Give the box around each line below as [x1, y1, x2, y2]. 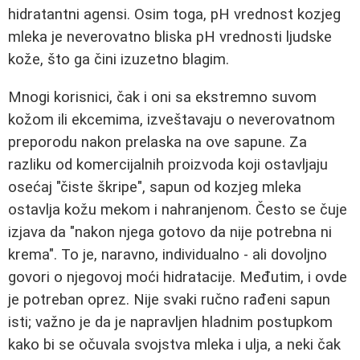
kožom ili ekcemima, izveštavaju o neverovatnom [8, 110, 335, 129]
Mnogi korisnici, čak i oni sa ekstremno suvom [8, 88, 317, 106]
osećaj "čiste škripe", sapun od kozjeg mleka [8, 178, 301, 196]
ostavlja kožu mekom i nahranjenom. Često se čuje [8, 200, 347, 219]
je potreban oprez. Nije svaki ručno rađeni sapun [8, 290, 330, 309]
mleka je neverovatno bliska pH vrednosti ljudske [8, 28, 332, 47]
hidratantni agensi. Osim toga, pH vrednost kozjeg [8, 6, 341, 24]
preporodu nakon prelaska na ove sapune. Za [8, 133, 307, 151]
